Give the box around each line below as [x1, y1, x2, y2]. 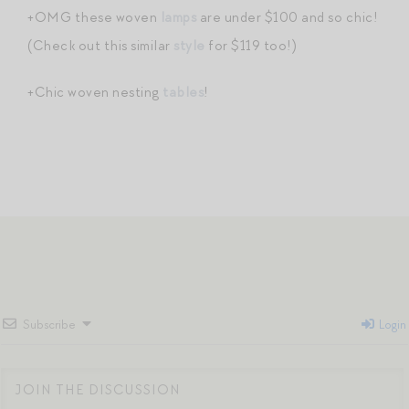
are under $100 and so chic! [196, 7, 378, 26]
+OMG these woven [27, 7, 161, 26]
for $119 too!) [204, 36, 297, 55]
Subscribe [23, 316, 76, 332]
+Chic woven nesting [27, 82, 163, 101]
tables [163, 82, 204, 101]
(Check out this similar [27, 36, 173, 55]
